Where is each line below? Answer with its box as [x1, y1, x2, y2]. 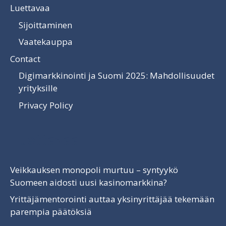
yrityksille [19, 82, 58, 94]
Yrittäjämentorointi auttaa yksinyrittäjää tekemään [10, 193, 214, 205]
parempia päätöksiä [10, 206, 92, 218]
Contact [10, 52, 40, 65]
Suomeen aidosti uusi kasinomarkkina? [10, 176, 167, 188]
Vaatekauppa [19, 36, 73, 48]
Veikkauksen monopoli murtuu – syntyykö [10, 163, 178, 176]
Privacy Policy [19, 99, 73, 111]
